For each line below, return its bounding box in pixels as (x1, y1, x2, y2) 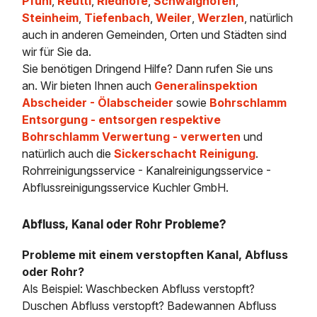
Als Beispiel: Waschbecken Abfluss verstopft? (22, 281, 255, 296)
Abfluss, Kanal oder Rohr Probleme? (22, 215, 226, 231)
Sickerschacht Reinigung (114, 146, 256, 161)
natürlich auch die (22, 146, 115, 161)
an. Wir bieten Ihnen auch (22, 79, 155, 93)
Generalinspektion (154, 79, 258, 93)
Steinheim (22, 11, 79, 25)
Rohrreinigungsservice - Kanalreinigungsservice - (22, 163, 272, 178)
